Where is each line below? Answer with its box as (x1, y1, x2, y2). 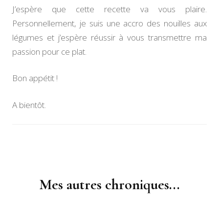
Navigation (12, 142, 82, 159)
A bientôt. (12, 99, 46, 110)
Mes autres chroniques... (39, 175, 180, 194)
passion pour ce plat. (12, 45, 87, 57)
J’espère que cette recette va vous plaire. (12, 3, 207, 15)
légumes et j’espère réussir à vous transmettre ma (12, 31, 207, 43)
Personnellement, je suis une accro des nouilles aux (12, 17, 207, 29)
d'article (12, 156, 64, 173)
